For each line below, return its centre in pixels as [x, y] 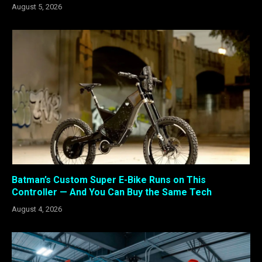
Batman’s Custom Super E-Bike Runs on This [109, 180]
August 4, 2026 [37, 209]
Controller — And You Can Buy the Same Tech [112, 192]
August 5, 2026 [37, 7]
